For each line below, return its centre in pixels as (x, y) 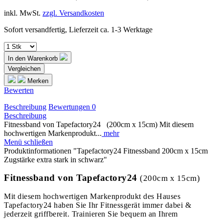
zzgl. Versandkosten (73, 13)
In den (17, 58)
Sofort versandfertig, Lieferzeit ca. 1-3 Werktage (78, 29)
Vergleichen (24, 68)
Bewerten (19, 90)
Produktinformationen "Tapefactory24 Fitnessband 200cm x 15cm (106, 151)
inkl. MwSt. (23, 13)
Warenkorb (43, 58)
